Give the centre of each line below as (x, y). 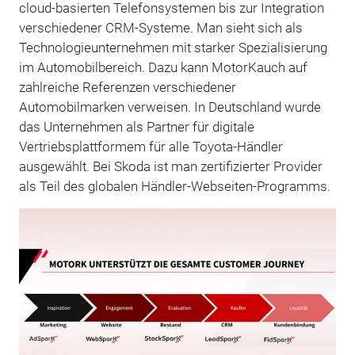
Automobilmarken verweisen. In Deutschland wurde (170, 107)
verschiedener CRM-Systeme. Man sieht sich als (160, 27)
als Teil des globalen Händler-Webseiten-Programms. (174, 186)
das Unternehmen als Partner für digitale (136, 126)
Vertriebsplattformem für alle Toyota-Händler (151, 146)
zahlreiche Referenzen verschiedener (127, 87)
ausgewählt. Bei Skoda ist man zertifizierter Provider (172, 166)
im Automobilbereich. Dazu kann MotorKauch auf (163, 67)
